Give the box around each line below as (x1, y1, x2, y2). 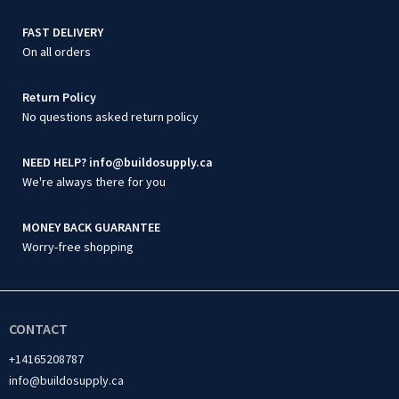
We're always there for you (22, 174, 166, 191)
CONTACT (9, 320, 68, 338)
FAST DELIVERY (22, 24, 103, 41)
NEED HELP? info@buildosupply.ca (22, 154, 213, 171)
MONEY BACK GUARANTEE (22, 219, 160, 236)
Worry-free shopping (22, 239, 134, 256)
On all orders (22, 44, 91, 61)
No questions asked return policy (22, 109, 199, 126)
